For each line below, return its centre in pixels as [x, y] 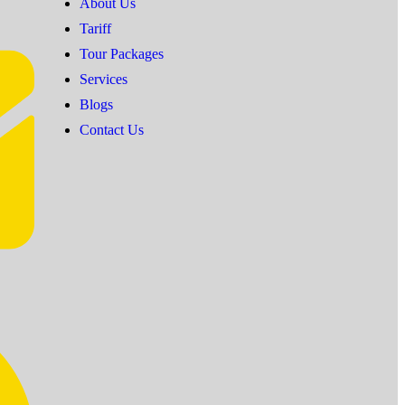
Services [104, 79]
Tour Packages [122, 53]
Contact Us [112, 129]
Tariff [96, 28]
